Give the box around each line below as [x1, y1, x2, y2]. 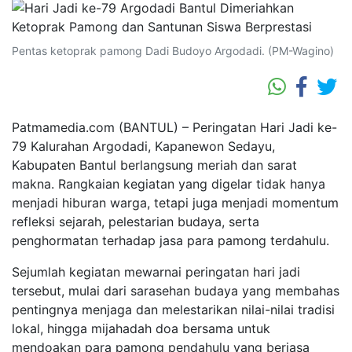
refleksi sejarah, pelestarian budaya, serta [12, 214, 259, 230]
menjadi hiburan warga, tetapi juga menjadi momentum [12, 195, 339, 211]
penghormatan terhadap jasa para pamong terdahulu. [12, 233, 329, 249]
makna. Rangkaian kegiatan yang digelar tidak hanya [12, 176, 325, 192]
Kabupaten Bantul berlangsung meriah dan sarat [12, 157, 297, 174]
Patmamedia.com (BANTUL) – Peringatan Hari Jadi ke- [12, 119, 337, 136]
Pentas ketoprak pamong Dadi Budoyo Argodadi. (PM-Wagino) [12, 44, 334, 58]
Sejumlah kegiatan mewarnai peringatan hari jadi [12, 264, 300, 280]
